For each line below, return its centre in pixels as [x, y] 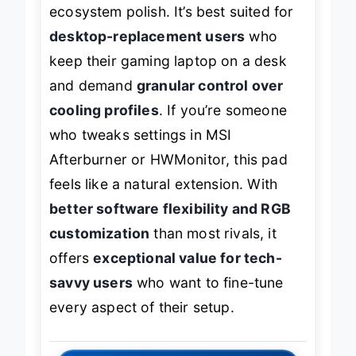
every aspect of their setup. [142, 320]
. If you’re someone [222, 123]
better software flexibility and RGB [170, 222]
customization [100, 246]
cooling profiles [104, 123]
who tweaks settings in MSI [141, 148]
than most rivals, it [213, 246]
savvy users [91, 296]
